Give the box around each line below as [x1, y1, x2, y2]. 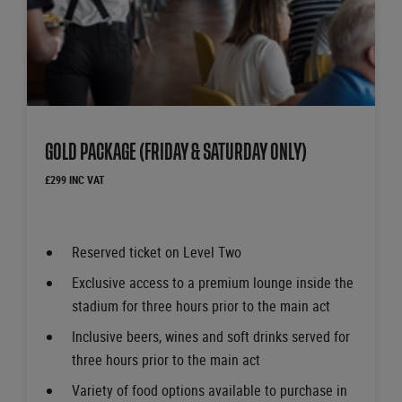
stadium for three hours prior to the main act [72, 296, 330, 317]
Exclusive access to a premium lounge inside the [72, 273, 354, 293]
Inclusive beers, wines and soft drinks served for [72, 327, 350, 347]
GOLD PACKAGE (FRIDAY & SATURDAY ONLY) [45, 143, 307, 162]
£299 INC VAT [45, 172, 105, 188]
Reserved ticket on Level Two [72, 242, 241, 263]
